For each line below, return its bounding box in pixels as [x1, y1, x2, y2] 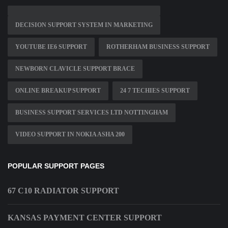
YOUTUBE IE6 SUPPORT [15, 43, 87, 51]
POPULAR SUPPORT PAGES [8, 162, 104, 170]
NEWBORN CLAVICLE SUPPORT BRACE [15, 65, 135, 73]
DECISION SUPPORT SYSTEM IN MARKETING [15, 21, 153, 29]
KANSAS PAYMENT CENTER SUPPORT [8, 213, 162, 222]
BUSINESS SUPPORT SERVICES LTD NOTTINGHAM [15, 109, 168, 117]
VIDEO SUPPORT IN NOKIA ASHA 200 [15, 131, 125, 138]
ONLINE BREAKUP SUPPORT [15, 87, 101, 95]
